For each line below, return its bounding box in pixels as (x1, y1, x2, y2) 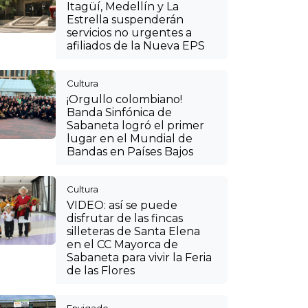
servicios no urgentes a (67, 26, 192, 39)
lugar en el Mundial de (67, 132, 192, 145)
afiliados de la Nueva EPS (67, 39, 205, 52)
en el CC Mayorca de (67, 238, 178, 251)
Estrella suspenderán (67, 13, 184, 26)
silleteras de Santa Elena (67, 225, 200, 238)
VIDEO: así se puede (67, 199, 177, 212)
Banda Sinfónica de (67, 106, 172, 119)
